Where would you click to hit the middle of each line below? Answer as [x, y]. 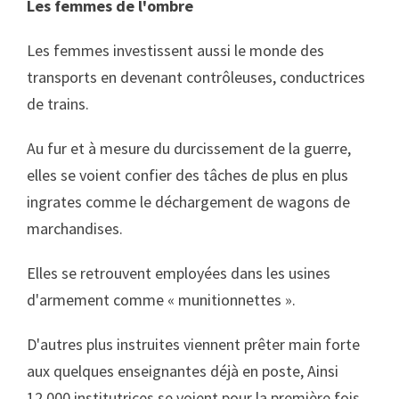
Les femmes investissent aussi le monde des [175, 50]
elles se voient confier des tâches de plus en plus [187, 175]
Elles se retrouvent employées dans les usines [179, 273]
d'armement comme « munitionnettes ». [161, 300]
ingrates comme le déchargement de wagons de [188, 202]
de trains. [58, 104]
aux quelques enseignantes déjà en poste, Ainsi [183, 371]
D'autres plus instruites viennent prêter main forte [193, 344]
